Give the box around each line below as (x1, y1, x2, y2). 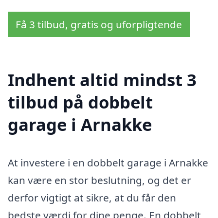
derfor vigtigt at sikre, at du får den (8, 190, 176, 204)
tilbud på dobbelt (8, 90, 153, 113)
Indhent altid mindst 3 (8, 68, 197, 91)
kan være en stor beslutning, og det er (8, 173, 191, 187)
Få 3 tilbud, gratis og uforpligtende (16, 18, 182, 32)
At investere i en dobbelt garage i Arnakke (8, 155, 208, 169)
